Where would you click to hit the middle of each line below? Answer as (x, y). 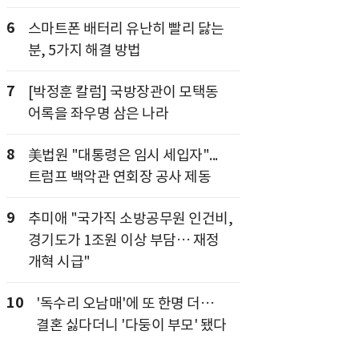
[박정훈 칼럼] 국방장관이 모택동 (123, 92)
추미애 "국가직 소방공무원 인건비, (130, 218)
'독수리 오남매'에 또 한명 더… (125, 303)
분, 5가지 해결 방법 (84, 50)
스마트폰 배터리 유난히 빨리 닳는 (126, 28)
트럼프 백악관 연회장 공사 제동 (119, 177)
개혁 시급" (59, 262)
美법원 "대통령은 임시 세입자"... (123, 155)
